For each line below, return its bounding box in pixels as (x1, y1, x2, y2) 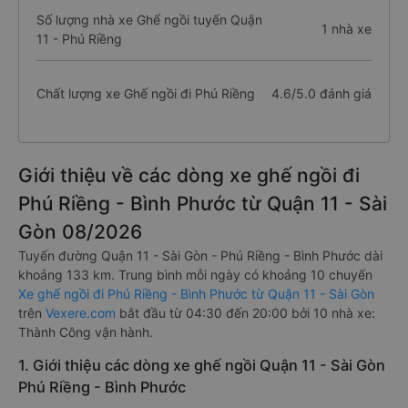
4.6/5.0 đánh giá (270, 85, 372, 101)
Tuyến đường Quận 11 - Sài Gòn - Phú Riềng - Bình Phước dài (18, 248, 382, 263)
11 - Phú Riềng (36, 30, 122, 46)
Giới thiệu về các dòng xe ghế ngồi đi (18, 164, 360, 187)
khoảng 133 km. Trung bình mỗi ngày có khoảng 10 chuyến (18, 267, 372, 282)
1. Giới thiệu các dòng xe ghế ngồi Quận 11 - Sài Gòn (18, 356, 385, 374)
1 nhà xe (321, 21, 372, 36)
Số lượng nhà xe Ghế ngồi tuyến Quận (36, 11, 262, 27)
